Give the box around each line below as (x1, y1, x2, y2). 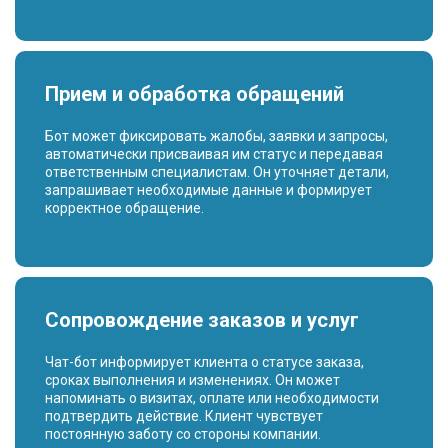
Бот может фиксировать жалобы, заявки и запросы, (45, 128, 388, 144)
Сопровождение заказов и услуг (45, 308, 359, 332)
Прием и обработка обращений (45, 82, 344, 106)
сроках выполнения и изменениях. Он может (45, 372, 340, 388)
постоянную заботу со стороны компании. (45, 426, 321, 442)
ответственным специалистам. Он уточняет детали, (45, 164, 389, 180)
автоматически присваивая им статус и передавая (45, 146, 383, 162)
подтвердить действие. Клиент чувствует (45, 408, 323, 424)
